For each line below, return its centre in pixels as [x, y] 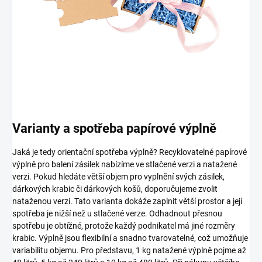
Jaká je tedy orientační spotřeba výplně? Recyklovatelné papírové [130, 152]
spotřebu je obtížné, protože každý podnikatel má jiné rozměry [124, 226]
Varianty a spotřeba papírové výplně [114, 128]
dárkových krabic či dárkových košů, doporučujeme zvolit [115, 189]
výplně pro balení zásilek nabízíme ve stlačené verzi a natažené [125, 165]
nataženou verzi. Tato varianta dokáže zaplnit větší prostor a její [127, 201]
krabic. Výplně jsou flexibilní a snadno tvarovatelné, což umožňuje [130, 238]
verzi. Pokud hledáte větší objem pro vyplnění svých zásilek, [118, 177]
